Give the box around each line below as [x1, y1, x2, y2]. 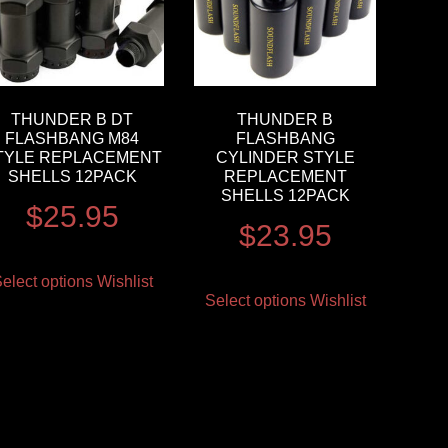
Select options [204, 291, 306, 309]
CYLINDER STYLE [215, 148, 355, 166]
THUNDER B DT [11, 110, 134, 128]
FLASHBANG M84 [5, 129, 140, 147]
